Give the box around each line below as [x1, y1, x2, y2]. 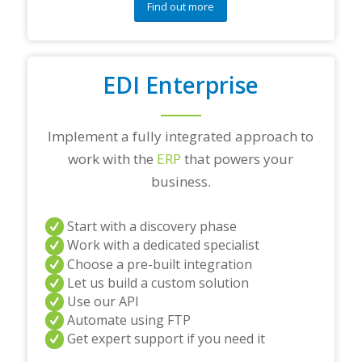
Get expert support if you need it [66, 330, 265, 348]
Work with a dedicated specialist [66, 236, 259, 255]
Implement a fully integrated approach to [48, 127, 314, 146]
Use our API [66, 293, 139, 311]
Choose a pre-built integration [66, 255, 252, 273]
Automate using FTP [66, 311, 191, 330]
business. [150, 172, 211, 192]
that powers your [181, 149, 294, 169]
